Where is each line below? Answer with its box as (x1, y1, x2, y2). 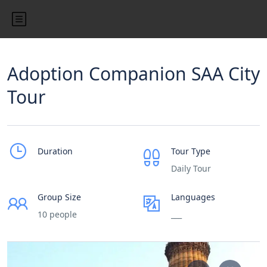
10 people (38, 209, 77, 220)
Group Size (38, 191, 81, 203)
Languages (171, 191, 215, 203)
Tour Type (171, 145, 210, 157)
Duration (38, 145, 73, 157)
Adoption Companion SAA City (7, 61, 260, 86)
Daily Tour (171, 163, 211, 174)
